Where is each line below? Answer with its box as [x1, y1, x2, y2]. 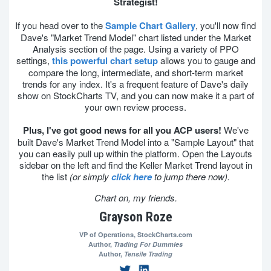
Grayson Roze [99, 209, 172, 224]
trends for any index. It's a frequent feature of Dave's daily [22, 77, 249, 90]
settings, [16, 54, 52, 67]
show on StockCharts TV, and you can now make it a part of [17, 89, 254, 102]
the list [41, 170, 70, 183]
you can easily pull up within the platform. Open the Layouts [19, 147, 252, 160]
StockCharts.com [137, 230, 192, 239]
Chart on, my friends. [94, 191, 177, 204]
